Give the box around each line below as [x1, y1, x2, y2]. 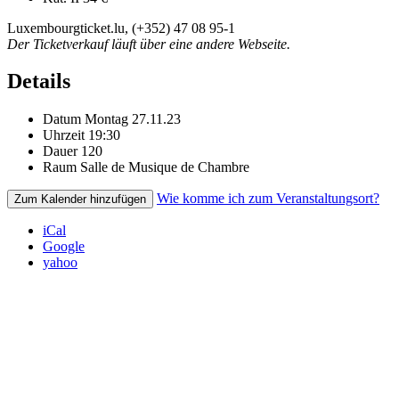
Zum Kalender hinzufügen [14, 192, 146, 207]
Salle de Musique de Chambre [80, 159, 249, 175]
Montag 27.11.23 [85, 111, 181, 127]
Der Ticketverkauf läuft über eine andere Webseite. [7, 36, 290, 52]
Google [43, 239, 85, 255]
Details [7, 69, 70, 94]
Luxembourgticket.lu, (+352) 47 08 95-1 [7, 20, 235, 36]
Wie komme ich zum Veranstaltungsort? [157, 191, 379, 207]
